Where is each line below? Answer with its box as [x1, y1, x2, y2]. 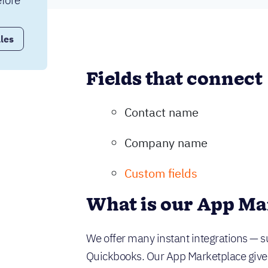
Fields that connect [86, 68, 263, 92]
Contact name [124, 104, 199, 120]
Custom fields [124, 165, 197, 181]
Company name [124, 135, 208, 151]
